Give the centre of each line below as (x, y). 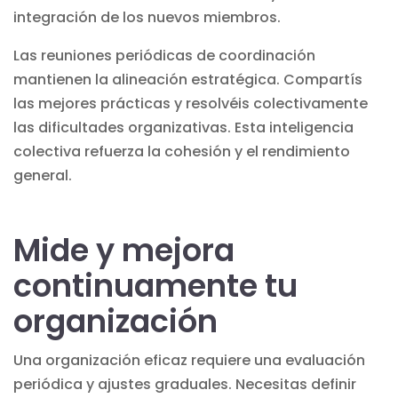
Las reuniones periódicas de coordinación (164, 55)
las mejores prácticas (92, 103)
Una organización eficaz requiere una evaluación (189, 360)
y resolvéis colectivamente (269, 103)
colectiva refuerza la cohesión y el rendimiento (182, 151)
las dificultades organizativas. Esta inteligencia (183, 127)
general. (43, 175)
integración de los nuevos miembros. (147, 17)
